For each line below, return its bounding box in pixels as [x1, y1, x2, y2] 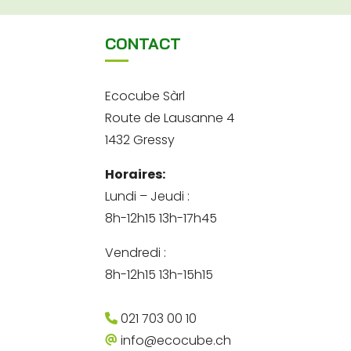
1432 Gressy [105, 130, 175, 149]
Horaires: [105, 165, 166, 183]
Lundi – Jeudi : [105, 186, 190, 205]
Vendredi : [105, 243, 167, 262]
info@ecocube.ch [118, 331, 232, 349]
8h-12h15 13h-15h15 [105, 265, 214, 284]
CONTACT [105, 33, 182, 53]
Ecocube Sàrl [105, 86, 186, 105]
